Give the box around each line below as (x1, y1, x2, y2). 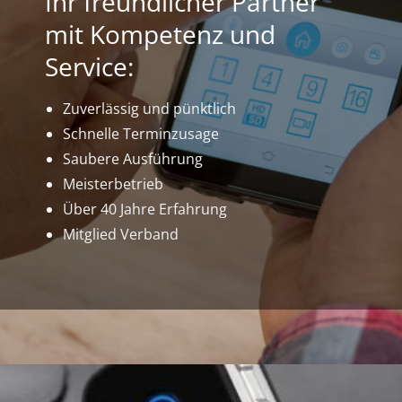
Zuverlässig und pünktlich (63, 99, 236, 118)
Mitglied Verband (63, 224, 179, 244)
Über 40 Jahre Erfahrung (63, 199, 227, 219)
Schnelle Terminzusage (63, 124, 219, 144)
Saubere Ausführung (63, 149, 203, 169)
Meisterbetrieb (63, 174, 163, 194)
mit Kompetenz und (45, 17, 275, 51)
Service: (45, 49, 134, 83)
